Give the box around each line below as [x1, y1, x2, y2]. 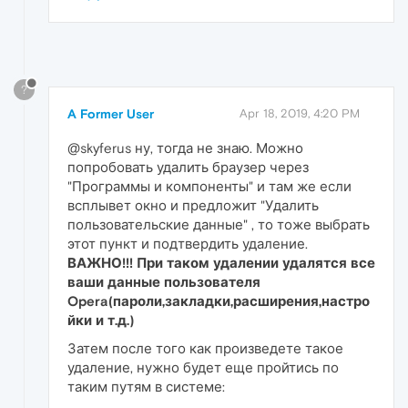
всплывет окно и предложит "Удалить [67, 197, 319, 213]
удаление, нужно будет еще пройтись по [67, 359, 339, 375]
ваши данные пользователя [67, 273, 260, 290]
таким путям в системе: [67, 378, 225, 394]
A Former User [67, 106, 154, 121]
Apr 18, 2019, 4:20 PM [240, 106, 360, 120]
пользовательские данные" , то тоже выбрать [67, 216, 370, 232]
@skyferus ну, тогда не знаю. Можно [67, 139, 303, 156]
